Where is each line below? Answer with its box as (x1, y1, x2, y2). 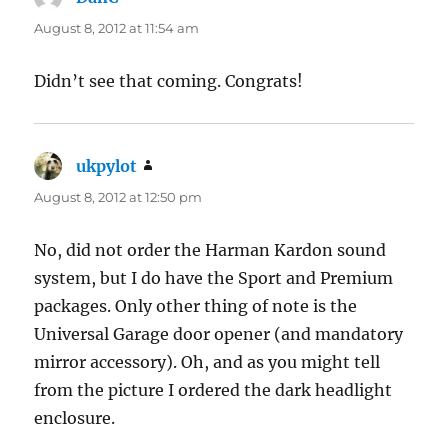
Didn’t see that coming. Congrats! (34, 71, 304, 92)
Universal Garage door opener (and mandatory (34, 324, 404, 345)
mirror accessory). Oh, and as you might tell (34, 352, 381, 373)
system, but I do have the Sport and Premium (34, 268, 394, 289)
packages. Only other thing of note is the (34, 296, 358, 317)
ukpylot (76, 156, 138, 177)
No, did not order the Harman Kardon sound (34, 240, 387, 261)
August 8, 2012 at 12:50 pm (34, 189, 203, 206)
